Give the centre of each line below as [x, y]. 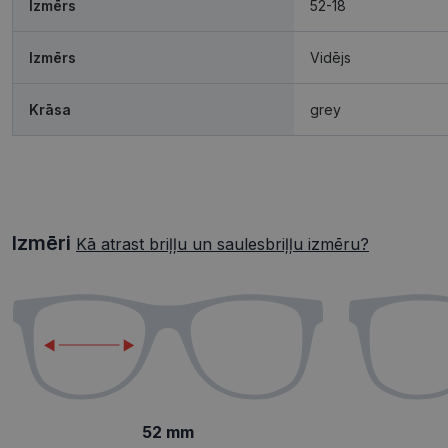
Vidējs [330, 57]
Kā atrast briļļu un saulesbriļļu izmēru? [222, 244]
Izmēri [44, 243]
